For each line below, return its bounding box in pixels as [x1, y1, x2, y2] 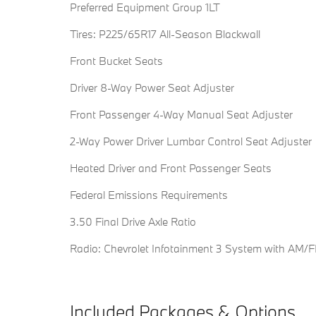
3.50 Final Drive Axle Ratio [70, 214, 196, 229]
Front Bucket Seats [70, 54, 163, 68]
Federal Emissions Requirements [70, 188, 228, 202]
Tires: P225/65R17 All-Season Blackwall [70, 27, 260, 42]
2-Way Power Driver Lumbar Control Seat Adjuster [70, 134, 312, 149]
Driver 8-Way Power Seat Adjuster [70, 80, 235, 95]
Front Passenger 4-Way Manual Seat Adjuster [70, 107, 293, 122]
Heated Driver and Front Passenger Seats [70, 161, 272, 176]
